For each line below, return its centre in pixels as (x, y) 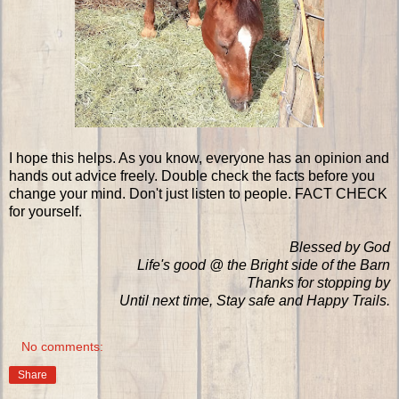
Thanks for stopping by (318, 283)
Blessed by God (340, 248)
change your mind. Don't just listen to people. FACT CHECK (198, 194)
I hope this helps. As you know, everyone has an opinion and (199, 159)
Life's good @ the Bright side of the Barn (264, 265)
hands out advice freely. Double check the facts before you (192, 176)
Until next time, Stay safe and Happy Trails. (255, 301)
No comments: (63, 347)
